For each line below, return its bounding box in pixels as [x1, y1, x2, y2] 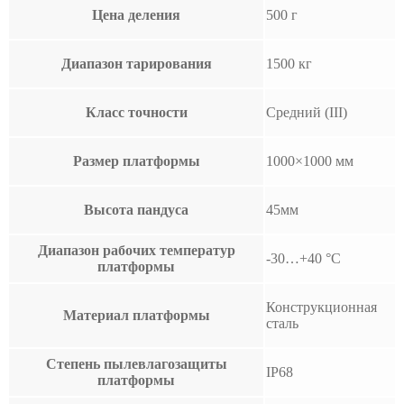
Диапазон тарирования [60, 55, 212, 71]
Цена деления [92, 6, 180, 23]
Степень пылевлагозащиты [45, 355, 227, 372]
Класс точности [85, 104, 188, 120]
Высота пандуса [84, 201, 188, 217]
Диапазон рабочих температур [37, 242, 235, 258]
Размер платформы [72, 152, 200, 169]
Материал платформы [62, 307, 210, 323]
